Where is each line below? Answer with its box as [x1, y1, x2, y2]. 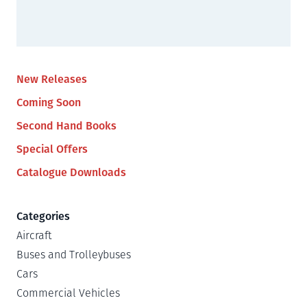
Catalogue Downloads [16, 166, 126, 179]
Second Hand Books [16, 119, 116, 132]
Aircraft [16, 229, 51, 242]
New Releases [16, 73, 87, 86]
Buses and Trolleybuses [16, 248, 131, 261]
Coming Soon [16, 96, 81, 109]
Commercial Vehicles [16, 286, 120, 299]
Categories [16, 210, 70, 223]
